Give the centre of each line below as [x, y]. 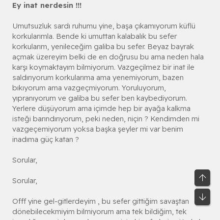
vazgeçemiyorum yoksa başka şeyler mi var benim [98, 129]
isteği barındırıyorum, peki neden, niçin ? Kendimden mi [106, 119]
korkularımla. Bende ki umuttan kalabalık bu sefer [95, 36]
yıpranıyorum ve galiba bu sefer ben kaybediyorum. [100, 98]
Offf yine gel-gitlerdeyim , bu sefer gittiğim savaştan [101, 201]
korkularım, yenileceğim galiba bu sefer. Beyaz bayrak [103, 47]
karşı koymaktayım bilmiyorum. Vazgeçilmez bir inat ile [103, 67]
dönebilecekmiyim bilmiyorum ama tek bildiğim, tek [99, 212]
